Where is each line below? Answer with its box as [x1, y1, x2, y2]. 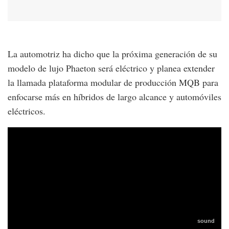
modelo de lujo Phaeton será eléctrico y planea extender [8, 61, 215, 74]
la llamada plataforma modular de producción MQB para [8, 76, 218, 88]
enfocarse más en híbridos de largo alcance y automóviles [8, 90, 221, 103]
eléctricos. [8, 104, 45, 117]
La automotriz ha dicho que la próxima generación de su [8, 47, 217, 60]
